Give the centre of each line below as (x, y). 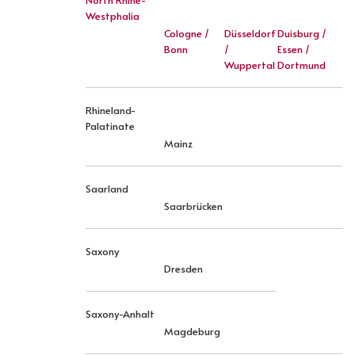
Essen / (294, 49)
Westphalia (113, 16)
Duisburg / (302, 33)
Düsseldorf (250, 33)
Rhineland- (111, 110)
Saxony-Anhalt (120, 314)
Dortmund (302, 65)
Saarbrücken (193, 206)
